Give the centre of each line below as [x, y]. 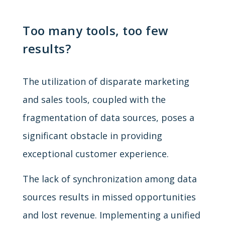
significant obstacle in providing [92, 135]
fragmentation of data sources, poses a [108, 117]
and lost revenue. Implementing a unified [111, 215]
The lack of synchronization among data [110, 179]
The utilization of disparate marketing [106, 81]
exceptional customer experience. [96, 153]
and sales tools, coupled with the [94, 99]
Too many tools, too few [96, 31]
